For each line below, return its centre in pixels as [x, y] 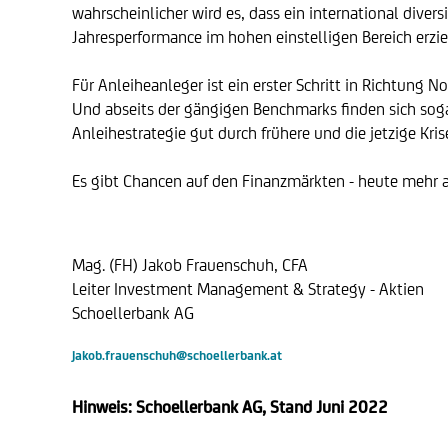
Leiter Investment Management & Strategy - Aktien [248, 289]
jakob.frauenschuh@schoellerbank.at [177, 355]
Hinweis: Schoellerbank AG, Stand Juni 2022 [230, 407]
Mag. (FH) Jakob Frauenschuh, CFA [190, 265]
